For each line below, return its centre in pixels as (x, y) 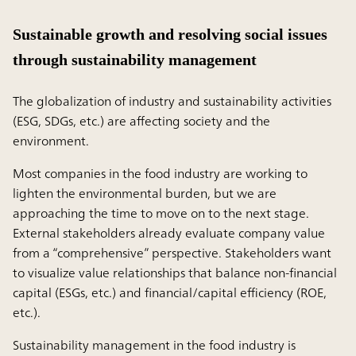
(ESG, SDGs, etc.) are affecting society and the (141, 121)
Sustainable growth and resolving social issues (170, 35)
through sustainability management (135, 60)
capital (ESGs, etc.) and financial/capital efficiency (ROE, (170, 293)
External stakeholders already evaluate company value (169, 233)
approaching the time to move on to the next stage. (161, 213)
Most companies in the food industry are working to (160, 174)
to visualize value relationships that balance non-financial (175, 273)
